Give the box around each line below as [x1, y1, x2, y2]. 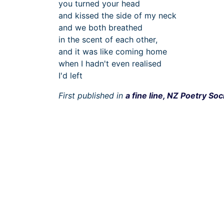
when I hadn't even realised [58, 58, 161, 69]
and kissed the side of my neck [58, 10, 176, 21]
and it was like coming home [58, 46, 167, 57]
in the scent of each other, [58, 34, 157, 45]
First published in [58, 90, 125, 101]
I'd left [58, 70, 82, 81]
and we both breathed [58, 22, 142, 33]
